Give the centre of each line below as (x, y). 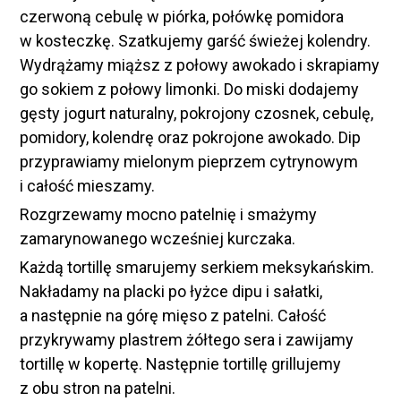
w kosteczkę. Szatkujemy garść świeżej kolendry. (195, 41)
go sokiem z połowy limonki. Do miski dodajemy (189, 89)
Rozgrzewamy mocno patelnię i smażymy (168, 214)
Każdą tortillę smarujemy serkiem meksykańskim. (196, 267)
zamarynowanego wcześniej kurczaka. (157, 239)
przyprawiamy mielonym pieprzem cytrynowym (188, 162)
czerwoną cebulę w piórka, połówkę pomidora (181, 17)
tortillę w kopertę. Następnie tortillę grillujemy (180, 364)
